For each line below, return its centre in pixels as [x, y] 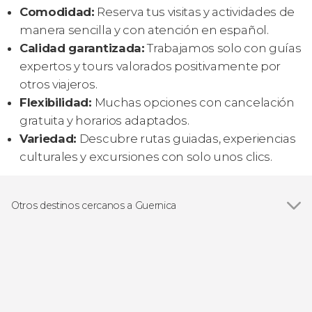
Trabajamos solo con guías [223, 48]
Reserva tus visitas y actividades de [194, 11]
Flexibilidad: [56, 102]
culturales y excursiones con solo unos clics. [146, 156]
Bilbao [41, 261]
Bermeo [47, 228]
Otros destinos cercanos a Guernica [94, 206]
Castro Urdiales [66, 295]
